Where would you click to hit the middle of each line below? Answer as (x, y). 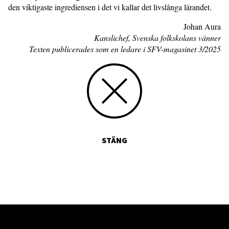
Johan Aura (202, 26)
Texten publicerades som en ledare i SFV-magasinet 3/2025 (125, 49)
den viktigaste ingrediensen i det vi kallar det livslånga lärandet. (110, 7)
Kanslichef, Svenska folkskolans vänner (157, 38)
